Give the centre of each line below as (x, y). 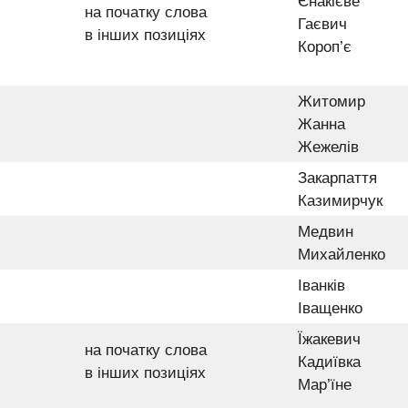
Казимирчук (340, 200)
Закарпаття (337, 178)
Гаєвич (322, 24)
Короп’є (325, 46)
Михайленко (342, 254)
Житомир (331, 101)
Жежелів (328, 147)
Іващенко (330, 308)
